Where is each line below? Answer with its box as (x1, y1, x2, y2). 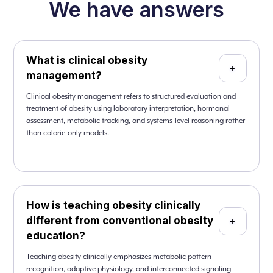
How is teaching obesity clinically (26, 199, 201, 212)
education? (26, 230, 86, 243)
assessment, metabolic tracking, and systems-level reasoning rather (26, 116, 246, 126)
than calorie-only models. (26, 129, 110, 138)
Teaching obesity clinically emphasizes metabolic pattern (26, 252, 212, 261)
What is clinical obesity (26, 54, 148, 67)
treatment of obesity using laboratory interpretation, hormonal (26, 104, 230, 113)
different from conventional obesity (26, 214, 214, 227)
